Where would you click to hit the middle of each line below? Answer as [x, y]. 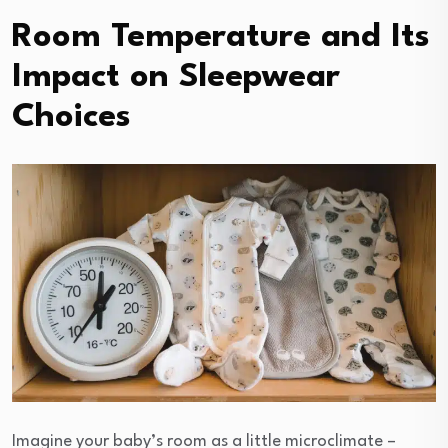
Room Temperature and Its [221, 37]
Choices [76, 117]
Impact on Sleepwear [176, 77]
